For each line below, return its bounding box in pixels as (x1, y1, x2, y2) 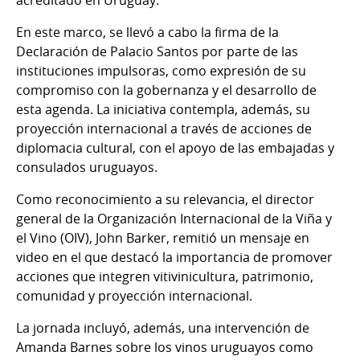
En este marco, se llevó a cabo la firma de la (16, 23, 279, 42)
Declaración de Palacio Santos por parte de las (16, 43, 298, 61)
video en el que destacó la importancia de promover (16, 248, 333, 267)
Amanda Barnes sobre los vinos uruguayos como (16, 338, 313, 357)
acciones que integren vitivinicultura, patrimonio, (16, 268, 313, 286)
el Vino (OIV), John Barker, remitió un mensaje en (16, 229, 309, 247)
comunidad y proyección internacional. (16, 287, 252, 305)
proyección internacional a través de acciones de (16, 120, 312, 138)
